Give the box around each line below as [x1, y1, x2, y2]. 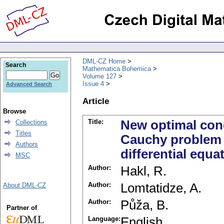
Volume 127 [82, 72, 116, 80]
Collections [15, 118, 47, 126]
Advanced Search [6, 81, 52, 87]
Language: [88, 215, 120, 223]
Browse [3, 107, 26, 115]
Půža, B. [120, 198, 168, 212]
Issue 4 [82, 79, 104, 87]
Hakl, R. [120, 164, 166, 178]
